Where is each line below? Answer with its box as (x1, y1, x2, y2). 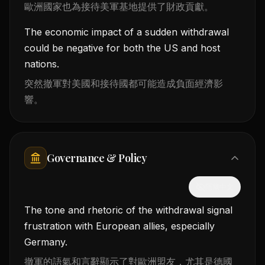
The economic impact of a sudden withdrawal (24, 26, 229, 38)
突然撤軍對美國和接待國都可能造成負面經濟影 (24, 77, 223, 89)
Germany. (24, 236, 67, 248)
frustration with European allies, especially (24, 220, 215, 232)
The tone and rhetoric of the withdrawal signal (24, 204, 232, 216)
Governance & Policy (47, 151, 147, 165)
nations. (24, 58, 59, 70)
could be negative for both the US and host (24, 42, 220, 54)
